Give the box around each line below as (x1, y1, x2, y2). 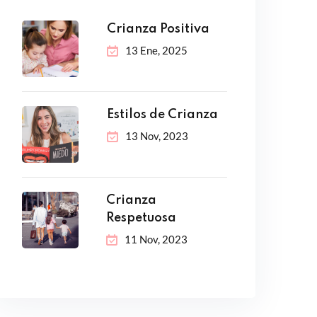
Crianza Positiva (107, 23, 209, 35)
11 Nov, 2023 (124, 233, 188, 246)
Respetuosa (105, 212, 176, 224)
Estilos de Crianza (107, 108, 218, 121)
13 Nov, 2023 (125, 129, 188, 142)
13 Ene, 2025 (125, 44, 188, 57)
